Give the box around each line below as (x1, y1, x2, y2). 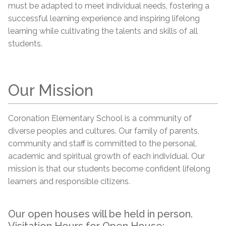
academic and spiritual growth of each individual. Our (8, 151, 205, 161)
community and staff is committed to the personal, (8, 138, 197, 148)
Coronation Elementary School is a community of (8, 113, 192, 123)
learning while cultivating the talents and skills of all (8, 26, 198, 36)
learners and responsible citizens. (8, 176, 130, 186)
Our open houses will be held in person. (8, 207, 193, 220)
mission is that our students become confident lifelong (8, 163, 210, 174)
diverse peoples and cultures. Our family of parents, (8, 126, 199, 136)
